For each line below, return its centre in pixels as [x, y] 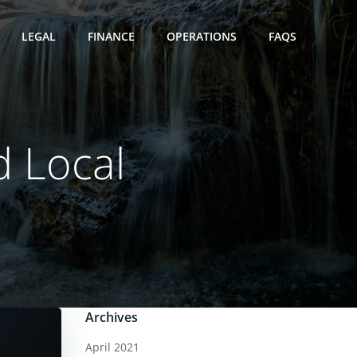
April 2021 [112, 347]
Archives [111, 317]
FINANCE [111, 36]
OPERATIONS [202, 36]
